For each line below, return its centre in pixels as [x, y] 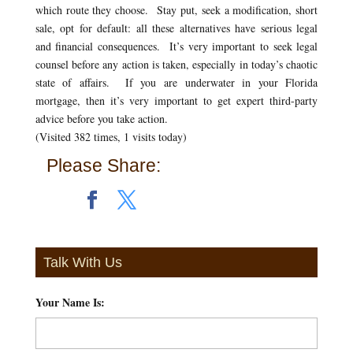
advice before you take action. [101, 118]
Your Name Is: [70, 303]
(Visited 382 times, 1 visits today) [111, 136]
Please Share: [104, 165]
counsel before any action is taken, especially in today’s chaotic [176, 64]
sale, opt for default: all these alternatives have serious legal [176, 28]
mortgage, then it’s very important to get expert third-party [176, 100]
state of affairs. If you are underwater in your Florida [176, 82]
